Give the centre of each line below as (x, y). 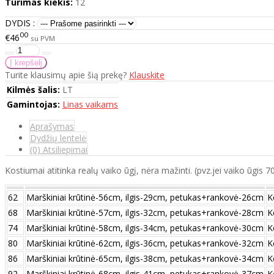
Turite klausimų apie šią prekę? (67, 75)
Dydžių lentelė (58, 138)
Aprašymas (52, 126)
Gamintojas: (33, 104)
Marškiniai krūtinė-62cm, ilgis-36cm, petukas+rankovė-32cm (145, 243)
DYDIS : (20, 23)
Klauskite (147, 75)
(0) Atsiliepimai (59, 149)
